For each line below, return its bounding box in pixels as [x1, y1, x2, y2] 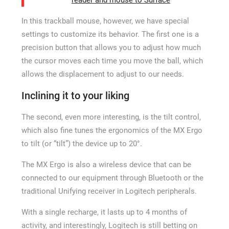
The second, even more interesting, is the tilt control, [21, 112, 201, 122]
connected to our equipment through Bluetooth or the [21, 173, 203, 182]
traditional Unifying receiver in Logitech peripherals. [21, 187, 197, 196]
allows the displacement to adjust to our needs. [21, 70, 184, 79]
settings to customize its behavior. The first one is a [21, 30, 199, 39]
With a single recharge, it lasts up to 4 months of [21, 208, 187, 217]
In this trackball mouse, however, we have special [21, 16, 189, 26]
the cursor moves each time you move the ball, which [21, 56, 203, 65]
